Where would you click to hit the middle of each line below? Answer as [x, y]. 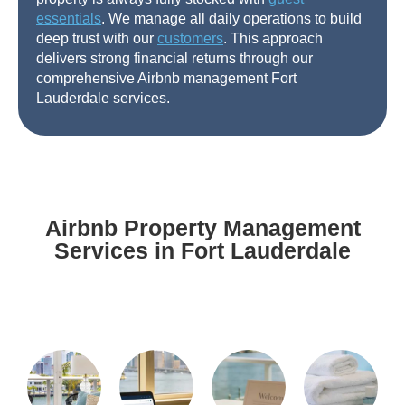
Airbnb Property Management [202, 228]
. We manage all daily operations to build [231, 19]
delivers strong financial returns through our [174, 59]
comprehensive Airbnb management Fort [166, 79]
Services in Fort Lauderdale [202, 251]
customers [190, 39]
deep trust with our [97, 39]
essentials [69, 19]
